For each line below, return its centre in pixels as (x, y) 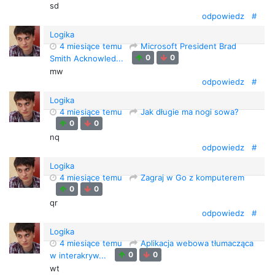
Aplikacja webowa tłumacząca (197, 243)
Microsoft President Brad (188, 46)
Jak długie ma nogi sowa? (190, 112)
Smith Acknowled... (88, 58)
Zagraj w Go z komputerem (192, 177)
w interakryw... (79, 255)
